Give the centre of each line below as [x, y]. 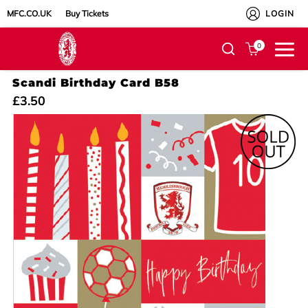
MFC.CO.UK [30, 13]
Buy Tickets [87, 13]
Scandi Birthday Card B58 [96, 82]
